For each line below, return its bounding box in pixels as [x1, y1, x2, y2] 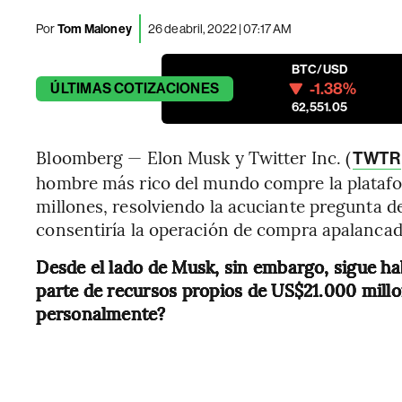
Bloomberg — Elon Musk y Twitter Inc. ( [36, 145, 352, 169]
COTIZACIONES [114, 80, 220, 97]
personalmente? [36, 301, 166, 325]
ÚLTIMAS [50, 80, 111, 97]
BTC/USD [291, 62, 348, 77]
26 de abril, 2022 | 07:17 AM [148, 21, 293, 36]
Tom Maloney [55, 21, 133, 37]
